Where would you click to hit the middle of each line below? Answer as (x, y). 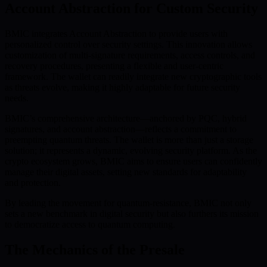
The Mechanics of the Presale (95, 249)
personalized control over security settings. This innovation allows (128, 44)
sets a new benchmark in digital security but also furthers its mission (132, 213)
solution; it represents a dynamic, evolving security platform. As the (131, 150)
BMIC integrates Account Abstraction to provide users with (116, 33)
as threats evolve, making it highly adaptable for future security (122, 87)
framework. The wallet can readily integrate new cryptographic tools (133, 76)
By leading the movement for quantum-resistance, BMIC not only (128, 203)
